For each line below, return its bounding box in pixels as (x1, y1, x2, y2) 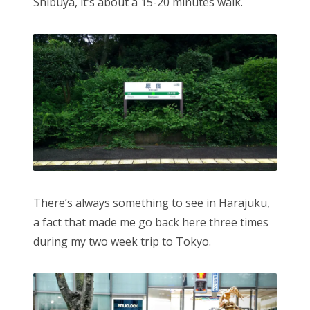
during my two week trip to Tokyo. (33, 234, 211, 250)
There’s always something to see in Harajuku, (33, 195, 270, 211)
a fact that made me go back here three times (33, 215, 268, 230)
